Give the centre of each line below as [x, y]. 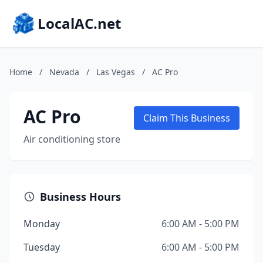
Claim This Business [187, 118]
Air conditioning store [72, 139]
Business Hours [80, 197]
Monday [42, 224]
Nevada [64, 72]
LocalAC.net [79, 23]
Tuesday [42, 247]
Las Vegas [116, 72]
